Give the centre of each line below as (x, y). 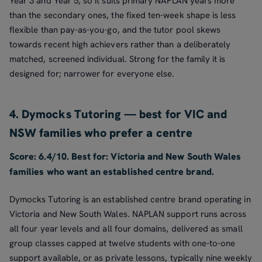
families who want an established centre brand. (112, 171)
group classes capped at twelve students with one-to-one (123, 244)
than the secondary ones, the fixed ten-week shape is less (123, 15)
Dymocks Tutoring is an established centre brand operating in (130, 200)
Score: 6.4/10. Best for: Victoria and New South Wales (125, 156)
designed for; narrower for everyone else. (92, 73)
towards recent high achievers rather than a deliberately (120, 44)
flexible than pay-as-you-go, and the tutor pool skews (115, 30)
